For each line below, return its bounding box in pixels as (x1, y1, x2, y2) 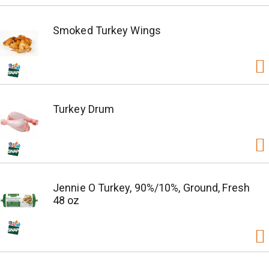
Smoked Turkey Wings (53, 24, 161, 37)
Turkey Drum (53, 103, 115, 115)
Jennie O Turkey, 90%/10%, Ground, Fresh (53, 181, 250, 194)
